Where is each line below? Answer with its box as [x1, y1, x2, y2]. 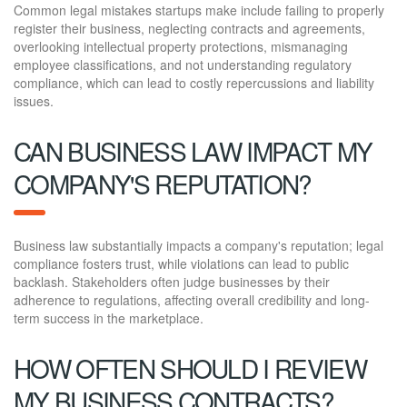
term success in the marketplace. [14, 308, 203, 327]
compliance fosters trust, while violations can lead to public [14, 253, 349, 273]
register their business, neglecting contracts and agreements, [14, 18, 365, 37]
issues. [14, 91, 54, 110]
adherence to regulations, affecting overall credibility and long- [14, 290, 370, 309]
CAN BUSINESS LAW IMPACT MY [14, 132, 372, 169]
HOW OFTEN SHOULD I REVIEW [14, 349, 367, 386]
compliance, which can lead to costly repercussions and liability [14, 73, 374, 92]
